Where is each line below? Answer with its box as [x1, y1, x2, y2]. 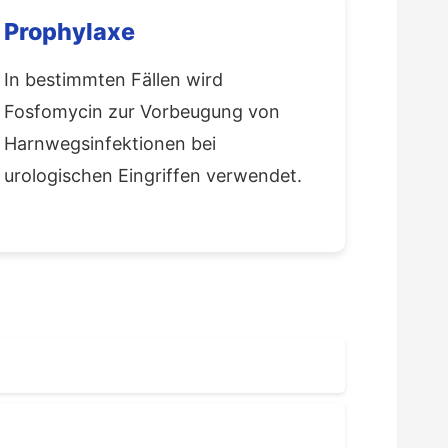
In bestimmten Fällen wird [4, 68, 223, 90]
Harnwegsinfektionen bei [4, 132, 216, 154]
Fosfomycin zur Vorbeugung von [4, 100, 280, 122]
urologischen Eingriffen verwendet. [4, 164, 302, 186]
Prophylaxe [4, 16, 135, 46]
